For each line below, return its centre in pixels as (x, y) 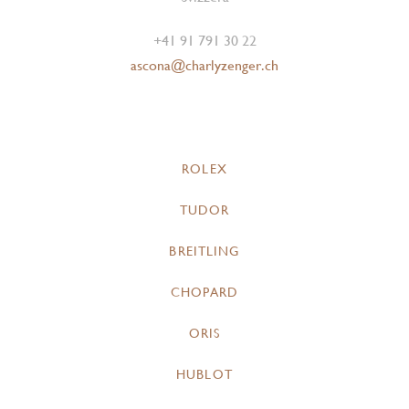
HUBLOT (204, 375)
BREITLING (204, 252)
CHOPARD (204, 293)
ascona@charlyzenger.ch (204, 66)
